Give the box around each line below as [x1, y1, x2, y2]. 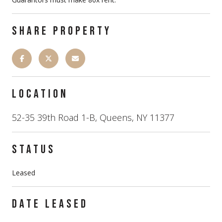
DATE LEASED [12, 196, 88, 211]
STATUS [12, 142, 55, 157]
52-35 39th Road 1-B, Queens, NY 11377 [12, 111, 174, 123]
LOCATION [12, 86, 68, 101]
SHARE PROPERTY [12, 23, 111, 38]
